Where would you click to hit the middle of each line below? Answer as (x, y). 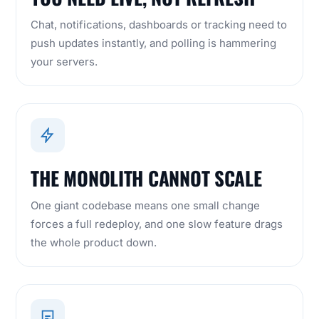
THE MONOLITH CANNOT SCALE (146, 178)
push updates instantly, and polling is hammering (154, 43)
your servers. (64, 62)
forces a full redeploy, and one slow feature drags (157, 224)
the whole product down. (94, 243)
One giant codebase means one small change (146, 206)
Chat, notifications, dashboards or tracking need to (159, 25)
